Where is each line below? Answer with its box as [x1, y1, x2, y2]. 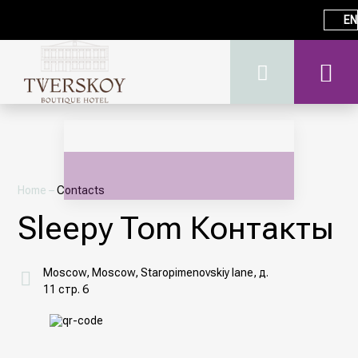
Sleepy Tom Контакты [18, 209, 335, 247]
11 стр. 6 [43, 283, 89, 296]
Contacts [57, 184, 105, 197]
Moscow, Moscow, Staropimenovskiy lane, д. [43, 266, 269, 279]
